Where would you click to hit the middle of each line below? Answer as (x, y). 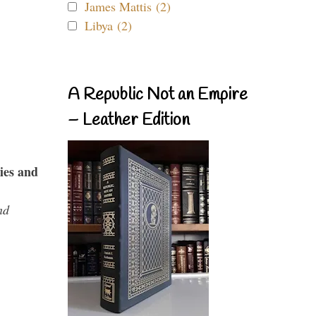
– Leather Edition (129, 121)
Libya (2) (108, 25)
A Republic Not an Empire (158, 95)
